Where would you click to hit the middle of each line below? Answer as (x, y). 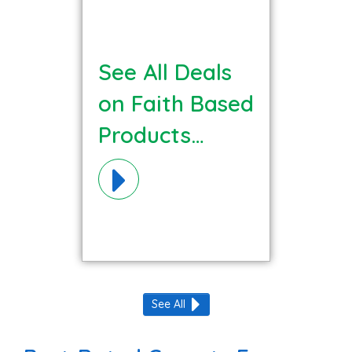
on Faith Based (176, 103)
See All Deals (165, 71)
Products (145, 134)
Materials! (150, 166)
